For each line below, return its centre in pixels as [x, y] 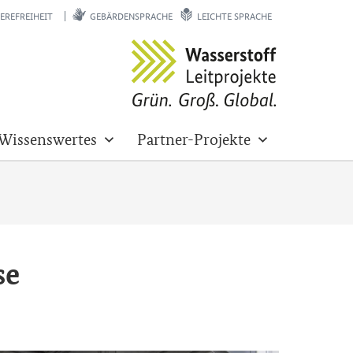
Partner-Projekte [194, 139]
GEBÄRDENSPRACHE [131, 15]
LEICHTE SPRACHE [234, 15]
